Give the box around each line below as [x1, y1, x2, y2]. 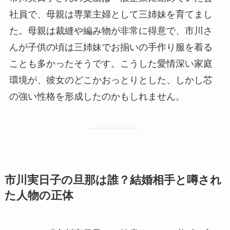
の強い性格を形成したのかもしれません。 [9, 91, 185, 102]
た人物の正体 [4, 189, 73, 202]
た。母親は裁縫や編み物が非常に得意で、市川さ [9, 26, 213, 36]
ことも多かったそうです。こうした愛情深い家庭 [9, 59, 213, 69]
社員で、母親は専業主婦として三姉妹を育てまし [9, 9, 213, 20]
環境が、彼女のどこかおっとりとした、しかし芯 [9, 75, 213, 86]
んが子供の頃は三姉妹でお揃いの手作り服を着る [9, 42, 213, 53]
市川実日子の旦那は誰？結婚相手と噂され [4, 174, 222, 187]
